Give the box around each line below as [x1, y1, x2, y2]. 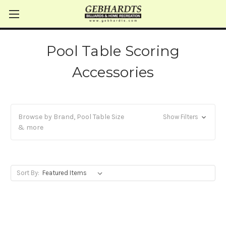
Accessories [72, 64, 154, 81]
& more [18, 123, 43, 132]
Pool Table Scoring [46, 42, 180, 60]
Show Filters [162, 113, 200, 121]
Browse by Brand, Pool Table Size [18, 112, 124, 121]
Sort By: [16, 169, 39, 177]
